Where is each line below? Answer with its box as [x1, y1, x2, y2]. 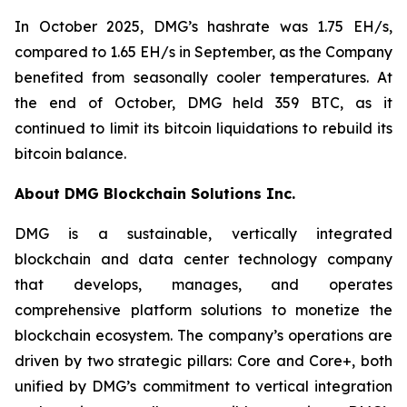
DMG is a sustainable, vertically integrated [15, 224, 392, 243]
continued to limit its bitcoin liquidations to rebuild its [15, 119, 392, 137]
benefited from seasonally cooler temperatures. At [15, 68, 392, 86]
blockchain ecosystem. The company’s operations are [15, 326, 392, 344]
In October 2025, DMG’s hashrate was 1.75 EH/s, [15, 17, 392, 35]
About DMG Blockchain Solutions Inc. [15, 184, 295, 203]
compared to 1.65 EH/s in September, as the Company [15, 43, 392, 61]
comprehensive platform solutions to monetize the [15, 301, 392, 319]
